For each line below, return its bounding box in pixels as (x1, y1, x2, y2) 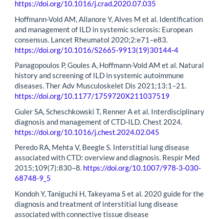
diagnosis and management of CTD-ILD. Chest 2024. (15, 117, 182, 126)
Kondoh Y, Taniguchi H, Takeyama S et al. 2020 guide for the (15, 189, 204, 198)
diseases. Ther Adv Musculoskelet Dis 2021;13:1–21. (15, 81, 186, 90)
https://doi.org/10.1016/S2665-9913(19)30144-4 (15, 45, 178, 54)
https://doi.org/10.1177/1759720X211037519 (15, 91, 170, 101)
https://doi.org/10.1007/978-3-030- (83, 163, 201, 173)
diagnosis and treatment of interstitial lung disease (15, 199, 178, 208)
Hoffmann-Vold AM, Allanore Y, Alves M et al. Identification (15, 14, 203, 23)
